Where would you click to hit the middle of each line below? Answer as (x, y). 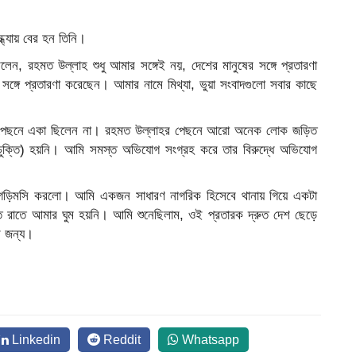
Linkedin (35, 340)
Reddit (120, 340)
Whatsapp (209, 340)
